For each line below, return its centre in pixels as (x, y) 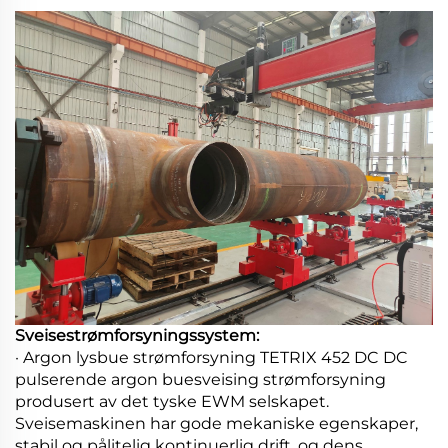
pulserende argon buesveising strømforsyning (200, 379)
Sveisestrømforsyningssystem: (137, 335)
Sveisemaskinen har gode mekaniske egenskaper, (216, 423)
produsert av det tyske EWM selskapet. (172, 401)
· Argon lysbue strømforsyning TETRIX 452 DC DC (211, 357)
